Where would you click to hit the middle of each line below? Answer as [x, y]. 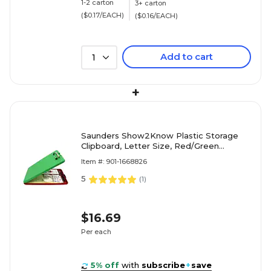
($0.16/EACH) [156, 15]
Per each [96, 231]
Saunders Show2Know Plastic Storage [160, 135]
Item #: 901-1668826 [114, 162]
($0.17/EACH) [103, 15]
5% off [105, 265]
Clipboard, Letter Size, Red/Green [150, 146]
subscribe [163, 265]
